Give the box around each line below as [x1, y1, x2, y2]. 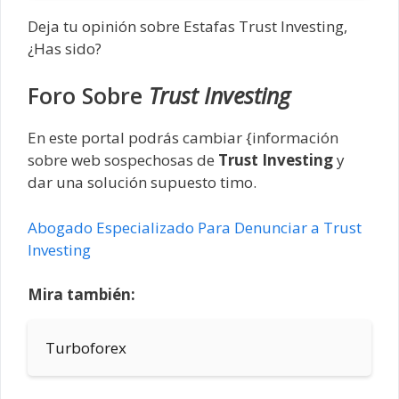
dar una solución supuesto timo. [28, 172, 256, 193]
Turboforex [45, 338, 126, 359]
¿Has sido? [28, 37, 102, 59]
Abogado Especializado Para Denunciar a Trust [28, 216, 362, 238]
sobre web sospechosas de [28, 150, 218, 171]
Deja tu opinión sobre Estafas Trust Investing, [28, 15, 347, 37]
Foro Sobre [28, 80, 149, 111]
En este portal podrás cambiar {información [28, 127, 338, 149]
